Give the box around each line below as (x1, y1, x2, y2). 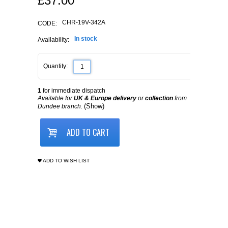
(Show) (84, 102, 104, 110)
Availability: (38, 36, 69, 44)
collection (145, 95, 173, 102)
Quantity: (43, 63, 68, 70)
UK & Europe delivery (74, 95, 136, 102)
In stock (74, 35, 97, 43)
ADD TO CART (67, 126, 109, 139)
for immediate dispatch (41, 87, 105, 95)
